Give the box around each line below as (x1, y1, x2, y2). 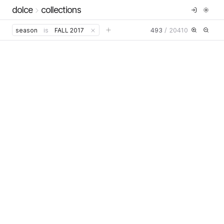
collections (40, 4, 81, 15)
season (15, 26, 37, 34)
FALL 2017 (54, 26, 84, 34)
